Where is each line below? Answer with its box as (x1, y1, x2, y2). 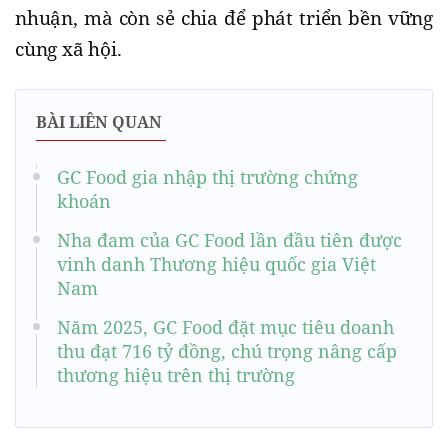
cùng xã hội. (15, 35, 122, 62)
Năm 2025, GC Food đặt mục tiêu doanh (57, 314, 394, 339)
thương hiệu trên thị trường (57, 362, 295, 387)
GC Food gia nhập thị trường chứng (57, 164, 358, 189)
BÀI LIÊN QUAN (36, 110, 162, 133)
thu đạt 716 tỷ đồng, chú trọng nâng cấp (57, 338, 397, 363)
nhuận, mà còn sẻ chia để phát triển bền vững (15, 4, 433, 31)
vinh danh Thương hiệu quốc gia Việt (57, 251, 376, 276)
